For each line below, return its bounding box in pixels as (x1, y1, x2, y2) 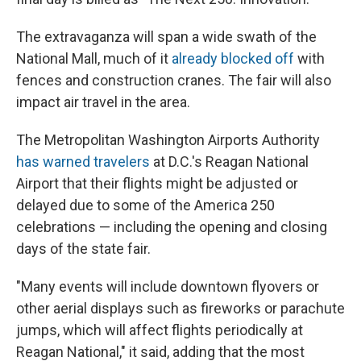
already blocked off (172, 49, 294, 67)
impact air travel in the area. (16, 93, 190, 110)
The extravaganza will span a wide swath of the (16, 27, 317, 45)
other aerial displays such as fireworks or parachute (16, 299, 345, 317)
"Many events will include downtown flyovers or (16, 277, 319, 295)
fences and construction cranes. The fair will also (16, 71, 331, 89)
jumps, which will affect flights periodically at (16, 321, 303, 338)
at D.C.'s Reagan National (150, 152, 309, 170)
